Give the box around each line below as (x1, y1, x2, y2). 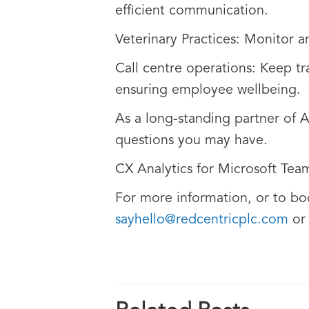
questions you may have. (115, 134, 268, 148)
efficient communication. (115, 4, 268, 18)
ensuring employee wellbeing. (115, 83, 301, 97)
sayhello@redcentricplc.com (115, 213, 288, 227)
